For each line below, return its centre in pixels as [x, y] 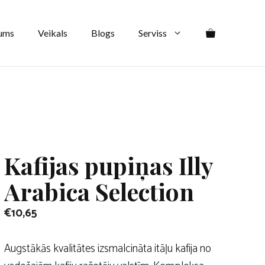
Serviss [153, 33]
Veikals [53, 33]
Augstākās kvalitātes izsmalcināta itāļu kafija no [108, 249]
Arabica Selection [99, 191]
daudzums [79, 60]
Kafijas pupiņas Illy [109, 165]
